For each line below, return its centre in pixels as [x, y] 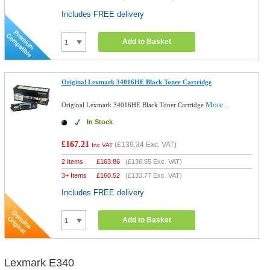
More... [217, 105]
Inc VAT [102, 145]
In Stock [100, 122]
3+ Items [74, 175]
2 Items [73, 162]
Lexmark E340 [39, 263]
